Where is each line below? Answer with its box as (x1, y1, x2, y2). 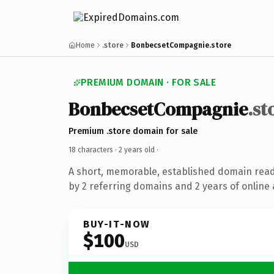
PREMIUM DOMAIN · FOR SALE (81, 76, 216, 88)
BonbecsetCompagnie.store (131, 41, 231, 50)
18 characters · (68, 145, 119, 154)
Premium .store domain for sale (68, 125, 198, 136)
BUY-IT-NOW (83, 218, 150, 230)
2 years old (119, 145, 155, 154)
